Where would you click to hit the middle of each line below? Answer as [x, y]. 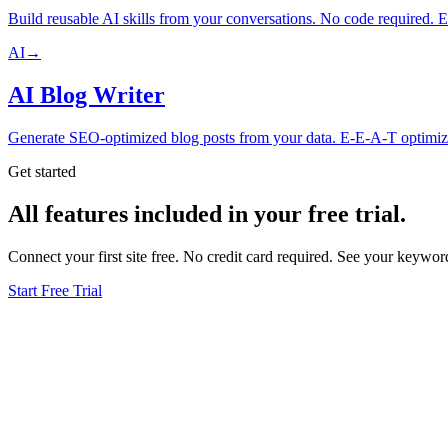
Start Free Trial [55, 290]
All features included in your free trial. [207, 213]
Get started [42, 171]
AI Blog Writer [86, 94]
